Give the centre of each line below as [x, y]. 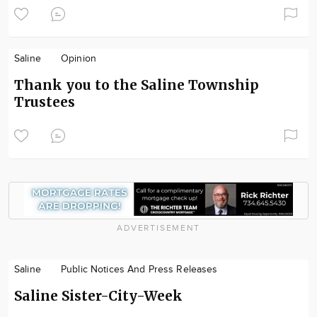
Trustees [45, 102]
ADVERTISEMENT [158, 227]
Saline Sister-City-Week [98, 295]
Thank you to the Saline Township [137, 85]
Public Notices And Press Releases [139, 269]
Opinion [78, 58]
